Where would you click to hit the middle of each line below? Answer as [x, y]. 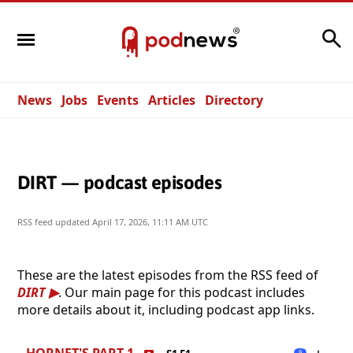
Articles [172, 100]
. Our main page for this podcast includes [182, 292]
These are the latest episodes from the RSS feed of [168, 275]
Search [297, 34]
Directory [234, 100]
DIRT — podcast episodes [120, 182]
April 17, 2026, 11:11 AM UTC [150, 221]
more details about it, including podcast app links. [166, 309]
